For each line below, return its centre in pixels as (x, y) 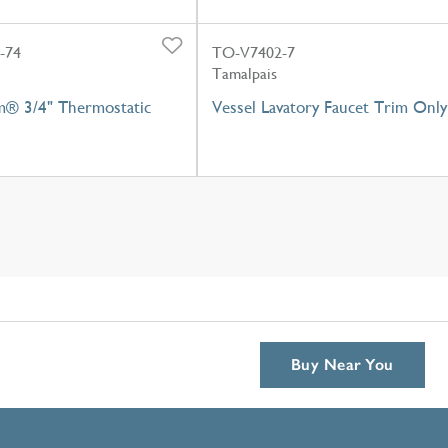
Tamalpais (244, 73)
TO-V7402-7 (253, 52)
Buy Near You (342, 364)
